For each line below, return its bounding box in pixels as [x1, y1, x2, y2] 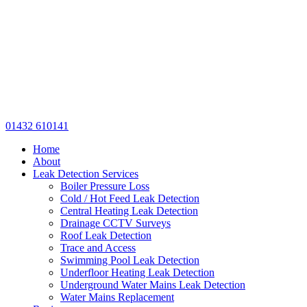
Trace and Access [60, 242, 136, 254]
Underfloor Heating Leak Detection [60, 267, 214, 278]
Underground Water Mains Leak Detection [60, 279, 245, 291]
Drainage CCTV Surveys [60, 217, 171, 229]
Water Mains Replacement [60, 291, 174, 303]
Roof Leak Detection [60, 230, 151, 241]
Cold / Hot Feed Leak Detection [60, 193, 199, 204]
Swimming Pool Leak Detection [60, 254, 199, 266]
